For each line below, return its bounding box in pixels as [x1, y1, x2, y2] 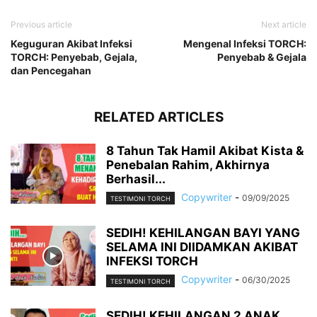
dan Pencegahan [11, 64, 91, 77]
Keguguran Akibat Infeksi [11, 38, 132, 50]
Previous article [11, 19, 72, 30]
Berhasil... [106, 172, 166, 187]
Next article [261, 19, 306, 30]
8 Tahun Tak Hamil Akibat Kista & [106, 144, 304, 158]
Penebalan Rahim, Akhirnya [106, 158, 270, 173]
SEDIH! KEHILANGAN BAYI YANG [106, 226, 300, 241]
